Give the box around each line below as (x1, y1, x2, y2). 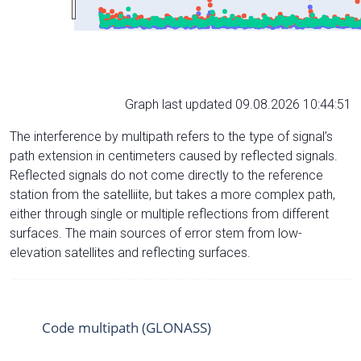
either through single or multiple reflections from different (10, 205, 329, 222)
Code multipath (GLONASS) (42, 317, 211, 337)
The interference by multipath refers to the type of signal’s (10, 128, 333, 144)
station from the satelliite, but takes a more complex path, (10, 186, 335, 202)
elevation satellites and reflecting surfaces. (10, 244, 251, 260)
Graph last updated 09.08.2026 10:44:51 (125, 96, 351, 112)
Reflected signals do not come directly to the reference (10, 167, 323, 183)
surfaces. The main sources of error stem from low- (10, 225, 302, 241)
